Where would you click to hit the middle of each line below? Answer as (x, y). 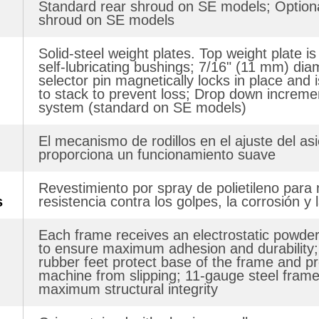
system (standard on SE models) (142, 107)
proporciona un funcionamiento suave (157, 154)
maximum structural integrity (128, 289)
